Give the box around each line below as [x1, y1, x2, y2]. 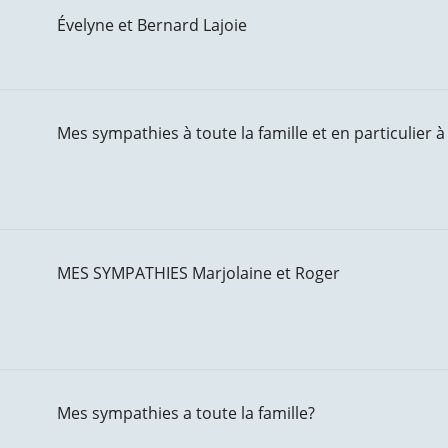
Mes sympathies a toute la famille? [56, 402, 315, 424]
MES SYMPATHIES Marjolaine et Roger [56, 262, 340, 284]
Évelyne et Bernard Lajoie [56, 14, 247, 36]
